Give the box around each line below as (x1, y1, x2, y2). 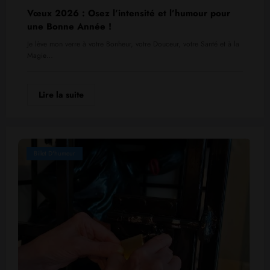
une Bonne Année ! (27, 20, 111, 34)
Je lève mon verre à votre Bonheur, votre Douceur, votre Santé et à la (27, 39, 239, 50)
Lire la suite (39, 89, 84, 101)
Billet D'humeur (34, 149, 75, 159)
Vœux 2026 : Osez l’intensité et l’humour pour (27, 7, 230, 20)
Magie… (27, 50, 53, 61)
